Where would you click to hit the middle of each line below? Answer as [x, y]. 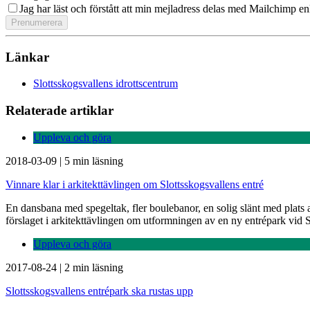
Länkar [27, 57]
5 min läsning [94, 161]
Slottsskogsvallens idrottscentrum [106, 84]
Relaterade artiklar [60, 110]
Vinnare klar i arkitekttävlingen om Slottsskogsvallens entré [135, 184]
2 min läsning [94, 267]
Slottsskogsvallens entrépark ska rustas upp [99, 291]
